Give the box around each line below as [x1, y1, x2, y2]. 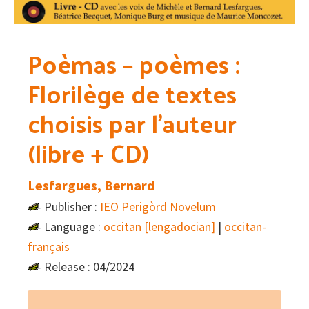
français [28, 239, 70, 255]
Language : [44, 219, 103, 235]
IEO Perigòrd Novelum [100, 199, 216, 215]
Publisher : [44, 199, 100, 215]
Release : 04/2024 [44, 259, 134, 275]
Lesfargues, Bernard [28, 177, 154, 195]
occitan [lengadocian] [103, 219, 215, 235]
